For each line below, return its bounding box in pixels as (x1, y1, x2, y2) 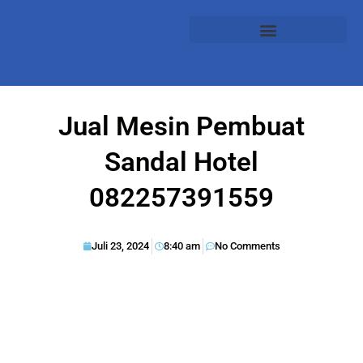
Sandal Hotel (105, 145, 258, 177)
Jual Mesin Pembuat (58, 109, 305, 142)
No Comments (215, 239, 280, 252)
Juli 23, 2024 (92, 239, 149, 252)
